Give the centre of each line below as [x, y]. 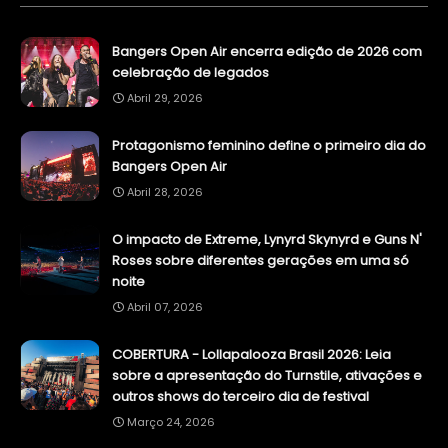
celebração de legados [190, 73]
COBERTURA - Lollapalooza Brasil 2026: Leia [251, 355]
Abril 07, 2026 [165, 307]
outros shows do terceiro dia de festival [240, 397]
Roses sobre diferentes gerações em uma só [260, 261]
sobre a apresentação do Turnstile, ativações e [267, 376]
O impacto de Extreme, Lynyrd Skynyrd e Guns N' [267, 240]
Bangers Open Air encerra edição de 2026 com [267, 52]
